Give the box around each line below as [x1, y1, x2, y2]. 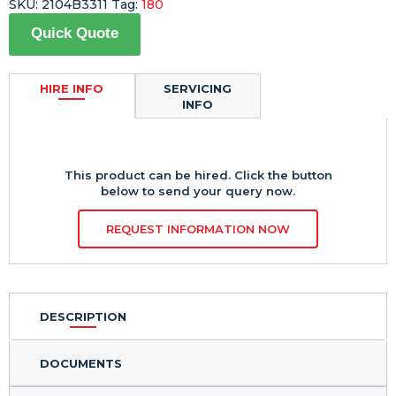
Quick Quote [31, 25, 118, 42]
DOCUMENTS [40, 356, 122, 370]
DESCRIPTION [40, 309, 126, 324]
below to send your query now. [101, 184, 295, 198]
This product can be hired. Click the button [64, 168, 332, 182]
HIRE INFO [40, 80, 104, 95]
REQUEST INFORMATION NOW [106, 222, 290, 236]
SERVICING [164, 80, 232, 95]
